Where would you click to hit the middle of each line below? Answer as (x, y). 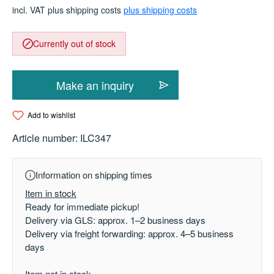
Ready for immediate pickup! (82, 207)
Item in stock (51, 193)
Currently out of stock (74, 43)
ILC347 (96, 138)
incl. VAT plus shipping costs (68, 10)
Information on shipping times (94, 175)
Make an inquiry (95, 85)
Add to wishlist (52, 115)
